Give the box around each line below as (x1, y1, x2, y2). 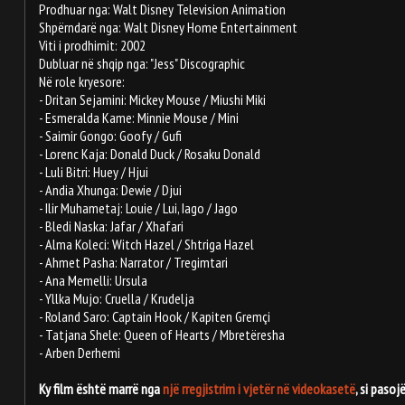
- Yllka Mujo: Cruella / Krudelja (39, 288, 194, 307)
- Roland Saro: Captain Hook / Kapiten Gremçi (39, 306, 270, 325)
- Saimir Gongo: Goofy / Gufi (39, 126, 182, 145)
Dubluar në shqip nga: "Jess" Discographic (39, 53, 245, 72)
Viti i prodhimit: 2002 (39, 35, 146, 54)
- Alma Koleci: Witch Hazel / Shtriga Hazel (39, 234, 254, 253)
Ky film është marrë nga (39, 379, 163, 398)
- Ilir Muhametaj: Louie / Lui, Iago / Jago (39, 198, 238, 217)
